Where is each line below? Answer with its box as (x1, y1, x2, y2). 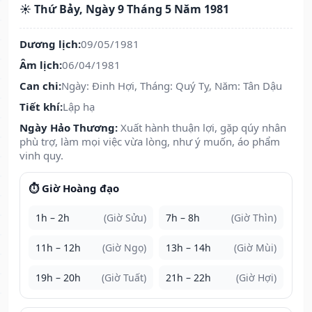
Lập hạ (63, 100, 95, 114)
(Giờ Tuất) (102, 271, 146, 285)
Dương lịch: (19, 37, 81, 52)
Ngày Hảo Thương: (19, 120, 118, 135)
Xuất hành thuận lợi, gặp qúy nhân (120, 120, 286, 135)
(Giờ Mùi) (234, 241, 276, 255)
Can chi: (19, 79, 61, 93)
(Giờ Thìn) (231, 211, 276, 225)
